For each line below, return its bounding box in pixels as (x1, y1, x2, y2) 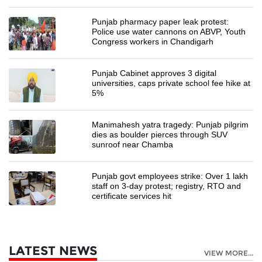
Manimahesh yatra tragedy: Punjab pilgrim (92, 120, 249, 130)
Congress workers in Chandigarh (92, 37, 214, 47)
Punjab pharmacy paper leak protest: (92, 17, 229, 27)
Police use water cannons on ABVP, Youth (92, 27, 246, 37)
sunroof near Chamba (92, 140, 174, 150)
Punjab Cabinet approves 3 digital (92, 68, 217, 78)
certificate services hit (92, 191, 172, 201)
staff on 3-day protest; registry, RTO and (92, 181, 242, 191)
